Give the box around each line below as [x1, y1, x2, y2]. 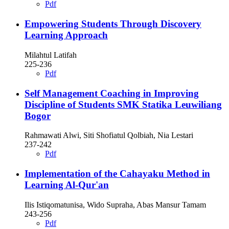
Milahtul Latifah [25, 50, 77, 59]
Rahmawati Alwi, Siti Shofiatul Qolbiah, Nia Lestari [25, 131, 193, 140]
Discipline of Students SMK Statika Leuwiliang [25, 99, 222, 110]
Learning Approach [25, 30, 108, 41]
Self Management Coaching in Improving [25, 87, 199, 99]
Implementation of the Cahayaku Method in [25, 168, 210, 179]
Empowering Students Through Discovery [25, 18, 201, 30]
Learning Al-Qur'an [25, 179, 109, 190]
